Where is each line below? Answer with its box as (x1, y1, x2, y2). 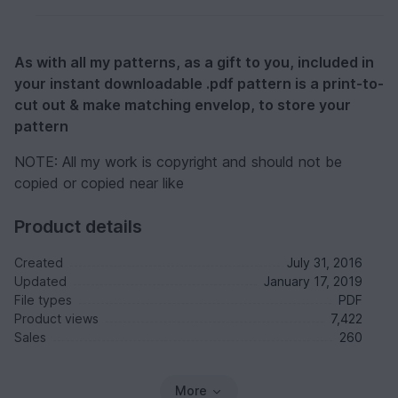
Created (14, 255, 63, 271)
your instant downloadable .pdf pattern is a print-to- (14, 75, 384, 93)
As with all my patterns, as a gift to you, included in (14, 53, 374, 72)
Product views (14, 311, 99, 327)
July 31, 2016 (287, 255, 362, 271)
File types (14, 292, 72, 308)
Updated (14, 274, 67, 290)
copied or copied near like (14, 174, 184, 193)
